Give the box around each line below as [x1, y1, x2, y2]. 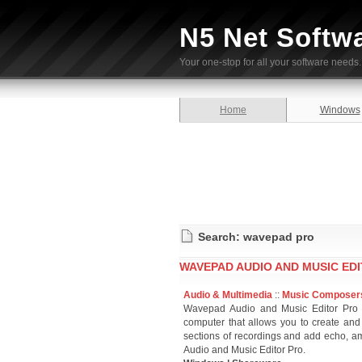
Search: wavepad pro [198, 230, 314, 243]
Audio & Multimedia [183, 289, 272, 301]
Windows [319, 104, 360, 116]
